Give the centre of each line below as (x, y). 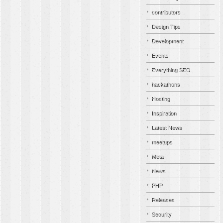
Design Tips (166, 26)
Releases (163, 200)
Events (160, 55)
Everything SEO (171, 70)
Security (161, 214)
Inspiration (164, 113)
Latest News (167, 127)
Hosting (161, 99)
